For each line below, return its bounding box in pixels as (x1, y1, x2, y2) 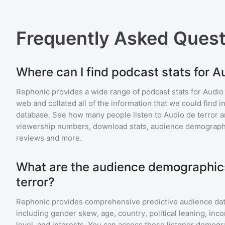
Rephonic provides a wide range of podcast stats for (16, 87, 203, 96)
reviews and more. (16, 133, 82, 143)
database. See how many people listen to (16, 110, 164, 120)
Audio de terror (164, 110, 218, 120)
